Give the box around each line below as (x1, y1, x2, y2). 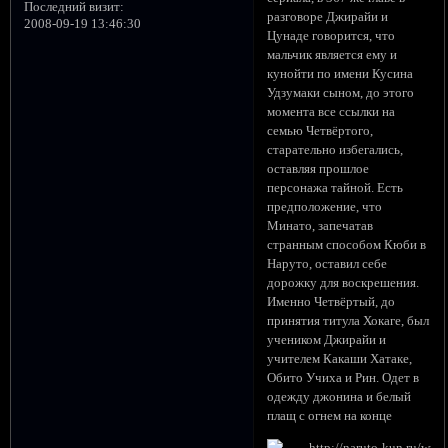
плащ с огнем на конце (267, 409, 393, 424)
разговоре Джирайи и (267, 10, 389, 25)
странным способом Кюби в (267, 238, 427, 253)
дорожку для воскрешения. (267, 276, 420, 291)
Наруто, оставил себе (267, 257, 388, 272)
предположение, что (267, 200, 383, 215)
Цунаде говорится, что (267, 29, 396, 44)
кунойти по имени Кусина (267, 67, 414, 82)
